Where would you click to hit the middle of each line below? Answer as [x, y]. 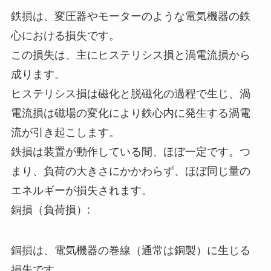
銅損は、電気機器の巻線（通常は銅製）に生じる [130, 251]
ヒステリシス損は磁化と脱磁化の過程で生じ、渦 [130, 93]
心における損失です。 [65, 35]
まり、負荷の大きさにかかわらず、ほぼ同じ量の [130, 171]
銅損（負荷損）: [50, 210]
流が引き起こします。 [65, 132]
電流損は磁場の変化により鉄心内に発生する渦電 [130, 113]
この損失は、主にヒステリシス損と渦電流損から [130, 55]
